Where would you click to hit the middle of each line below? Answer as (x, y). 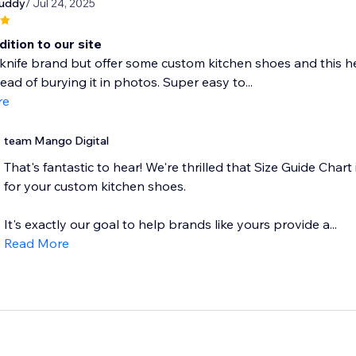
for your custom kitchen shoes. (95, 186)
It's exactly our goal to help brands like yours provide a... (170, 224)
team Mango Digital (56, 141)
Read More (36, 244)
